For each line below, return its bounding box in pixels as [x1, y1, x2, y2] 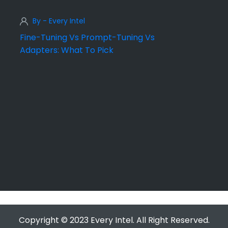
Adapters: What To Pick [20, 44, 113, 56]
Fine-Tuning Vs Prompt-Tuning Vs [20, 32, 155, 44]
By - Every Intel [33, 16, 85, 26]
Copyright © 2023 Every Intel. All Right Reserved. [18, 214, 210, 226]
